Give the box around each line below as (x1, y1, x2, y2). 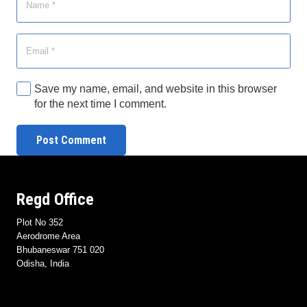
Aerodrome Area (16, 230, 80, 241)
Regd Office (16, 189, 94, 209)
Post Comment (36, 134, 106, 147)
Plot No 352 (16, 217, 63, 228)
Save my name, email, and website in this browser (34, 83, 278, 95)
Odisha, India (16, 258, 69, 269)
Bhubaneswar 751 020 (16, 244, 104, 255)
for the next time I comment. (34, 98, 167, 110)
